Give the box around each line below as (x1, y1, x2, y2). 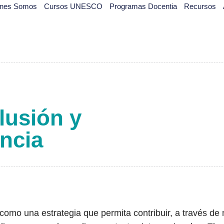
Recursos (184, 2, 216, 10)
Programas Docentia (109, 2, 177, 10)
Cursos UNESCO (44, 2, 103, 10)
